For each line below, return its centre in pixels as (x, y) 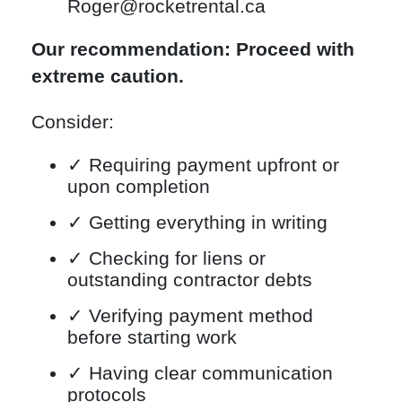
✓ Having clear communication (200, 372)
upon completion (139, 186)
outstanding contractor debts (190, 279)
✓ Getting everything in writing (197, 222)
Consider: (73, 122)
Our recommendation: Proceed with (193, 49)
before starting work (152, 336)
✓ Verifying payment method (190, 315)
